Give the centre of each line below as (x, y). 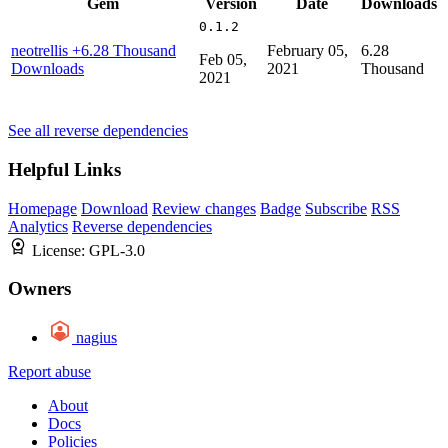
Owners (39, 289)
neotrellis (41, 51)
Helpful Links (64, 169)
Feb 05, (223, 60)
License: (60, 250)
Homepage (42, 208)
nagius (96, 337)
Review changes (204, 208)
